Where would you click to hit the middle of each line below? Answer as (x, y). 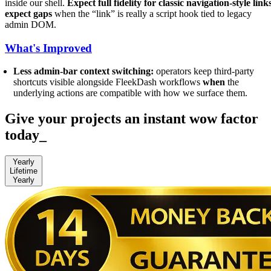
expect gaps (28, 13)
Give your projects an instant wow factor (132, 119)
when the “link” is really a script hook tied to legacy (152, 13)
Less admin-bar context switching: (84, 71)
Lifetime (24, 171)
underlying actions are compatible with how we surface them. (131, 93)
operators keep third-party (204, 71)
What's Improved (48, 48)
